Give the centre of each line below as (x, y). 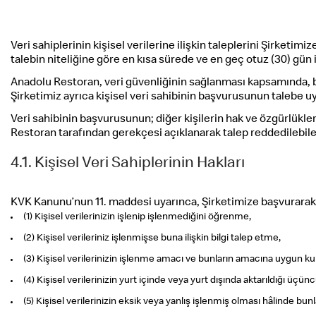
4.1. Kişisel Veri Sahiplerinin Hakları (128, 164)
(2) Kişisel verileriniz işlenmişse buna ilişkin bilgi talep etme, (152, 238)
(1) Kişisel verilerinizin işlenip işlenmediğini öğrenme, (137, 217)
